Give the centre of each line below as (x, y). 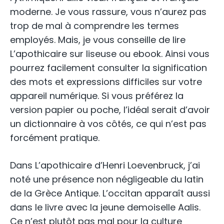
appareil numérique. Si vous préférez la (97, 96)
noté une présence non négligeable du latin (107, 179)
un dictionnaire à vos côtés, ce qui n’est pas (108, 124)
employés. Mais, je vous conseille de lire (98, 40)
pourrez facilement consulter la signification (108, 68)
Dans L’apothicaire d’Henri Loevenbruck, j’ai (105, 165)
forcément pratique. (55, 138)
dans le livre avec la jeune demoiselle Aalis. (105, 207)
